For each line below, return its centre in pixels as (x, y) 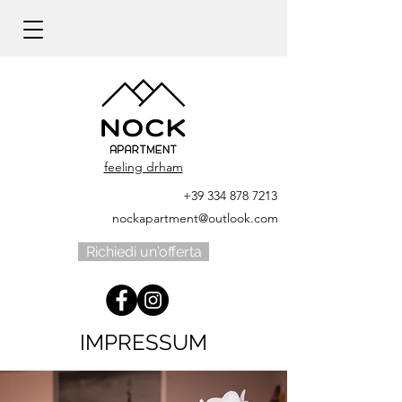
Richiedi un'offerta (144, 252)
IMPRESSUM (144, 342)
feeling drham (143, 167)
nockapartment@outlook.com (195, 218)
